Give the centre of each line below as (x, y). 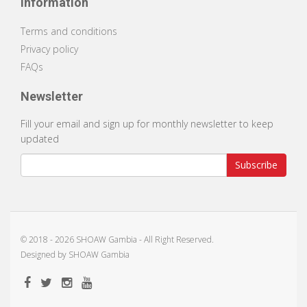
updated (40, 139)
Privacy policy (49, 49)
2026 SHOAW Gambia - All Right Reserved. (134, 240)
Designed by (45, 255)
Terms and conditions (69, 31)
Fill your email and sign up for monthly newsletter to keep (147, 124)
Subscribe (256, 165)
